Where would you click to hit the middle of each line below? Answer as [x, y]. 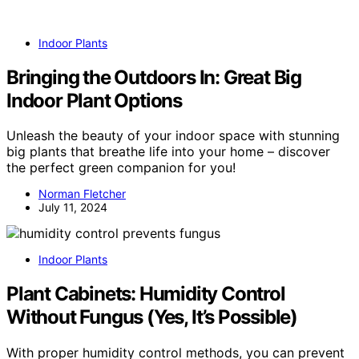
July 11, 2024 [73, 208]
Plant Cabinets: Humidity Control [146, 294]
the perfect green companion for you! [121, 168]
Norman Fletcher [82, 194]
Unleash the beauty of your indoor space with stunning [173, 136]
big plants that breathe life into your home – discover [168, 152]
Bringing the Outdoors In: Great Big [154, 77]
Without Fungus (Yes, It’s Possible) [152, 317]
